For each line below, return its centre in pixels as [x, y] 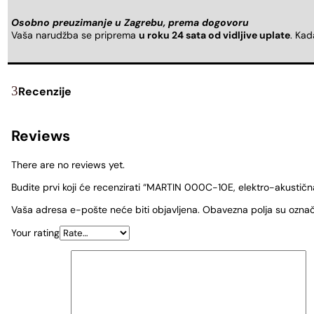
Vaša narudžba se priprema [75, 35]
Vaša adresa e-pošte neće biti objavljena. [105, 209]
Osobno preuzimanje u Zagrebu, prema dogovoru [130, 23]
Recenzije [45, 92]
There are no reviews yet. [68, 164]
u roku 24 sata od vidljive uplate [214, 35]
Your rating [35, 232]
